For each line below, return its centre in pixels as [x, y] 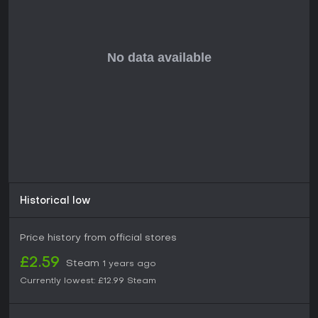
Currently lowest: [57, 281]
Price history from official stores [98, 238]
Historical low [55, 202]
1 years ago [130, 264]
